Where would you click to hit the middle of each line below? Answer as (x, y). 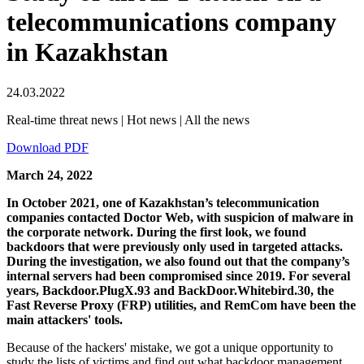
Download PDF (48, 147)
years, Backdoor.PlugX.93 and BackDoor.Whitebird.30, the (170, 290)
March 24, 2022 (50, 175)
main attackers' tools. (65, 319)
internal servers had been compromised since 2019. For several (178, 275)
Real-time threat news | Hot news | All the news (128, 119)
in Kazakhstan (87, 52)
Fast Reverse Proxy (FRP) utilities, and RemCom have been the (181, 305)
